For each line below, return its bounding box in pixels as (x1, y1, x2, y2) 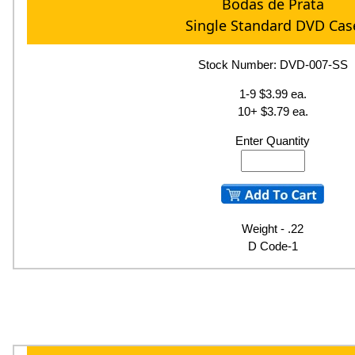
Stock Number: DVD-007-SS (197, 58, 348, 72)
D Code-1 (247, 239, 298, 254)
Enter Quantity (235, 134, 311, 148)
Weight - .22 (242, 222, 304, 236)
